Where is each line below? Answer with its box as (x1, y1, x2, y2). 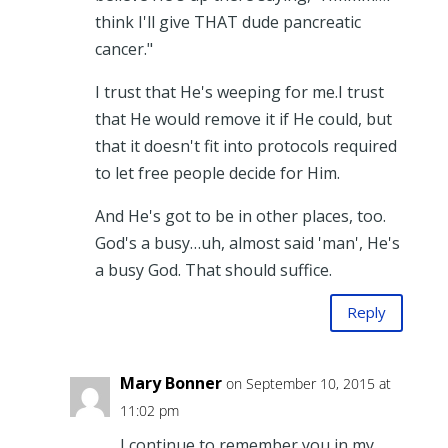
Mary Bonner (119, 371, 222, 394)
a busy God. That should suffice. (94, 258, 332, 281)
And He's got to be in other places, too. (94, 204, 386, 227)
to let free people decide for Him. (94, 161, 340, 184)
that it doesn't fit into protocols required (94, 134, 397, 157)
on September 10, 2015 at (225, 373, 391, 393)
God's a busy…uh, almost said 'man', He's (94, 231, 400, 254)
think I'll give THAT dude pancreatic (94, 10, 361, 33)
